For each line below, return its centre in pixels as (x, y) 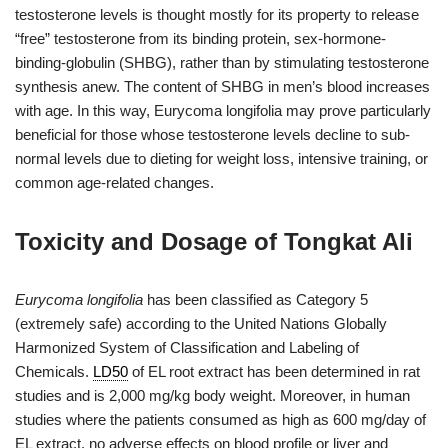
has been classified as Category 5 (255, 300)
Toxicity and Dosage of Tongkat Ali (214, 242)
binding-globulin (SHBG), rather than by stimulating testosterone (222, 63)
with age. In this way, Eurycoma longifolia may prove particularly (223, 111)
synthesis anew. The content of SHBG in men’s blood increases (222, 87)
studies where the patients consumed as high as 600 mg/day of (220, 420)
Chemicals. (54, 372)
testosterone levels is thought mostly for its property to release (217, 15)
